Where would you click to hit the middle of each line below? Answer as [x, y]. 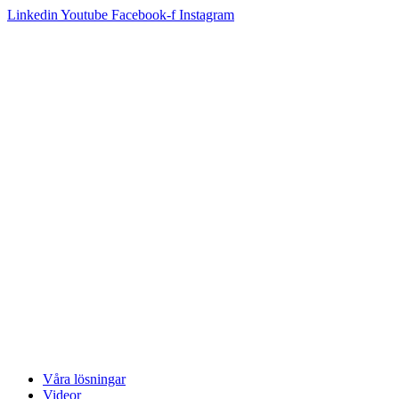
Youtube [84, 15]
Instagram [207, 15]
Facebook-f [143, 15]
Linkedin [33, 15]
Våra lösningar [84, 379]
